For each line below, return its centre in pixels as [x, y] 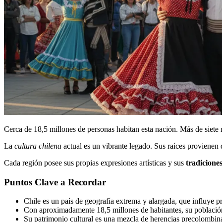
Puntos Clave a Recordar [55, 182]
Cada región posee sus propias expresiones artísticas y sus [95, 163]
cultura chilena [38, 146]
